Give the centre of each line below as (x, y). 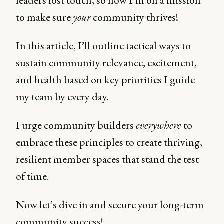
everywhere (159, 125)
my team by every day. (63, 97)
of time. (32, 176)
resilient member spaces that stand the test (107, 159)
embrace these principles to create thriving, (109, 142)
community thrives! (135, 17)
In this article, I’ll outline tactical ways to (103, 46)
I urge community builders (76, 125)
